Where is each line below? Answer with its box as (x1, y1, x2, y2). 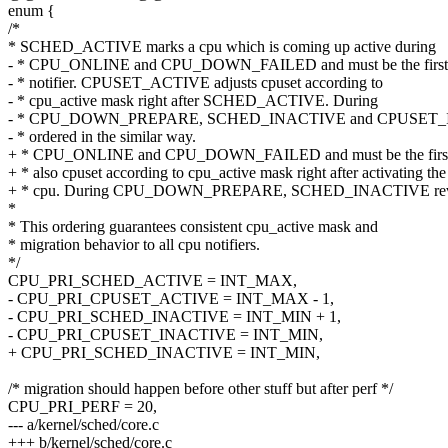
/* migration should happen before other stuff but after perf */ (8, 380, 393, 398)
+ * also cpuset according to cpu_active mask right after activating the (8, 164, 446, 182)
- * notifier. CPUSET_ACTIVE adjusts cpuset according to (8, 74, 383, 92)
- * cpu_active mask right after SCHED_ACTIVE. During (8, 92, 378, 110)
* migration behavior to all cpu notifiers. (8, 236, 260, 254)
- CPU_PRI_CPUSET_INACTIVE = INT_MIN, (8, 326, 323, 344)
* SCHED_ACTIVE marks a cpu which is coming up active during (8, 38, 436, 56)
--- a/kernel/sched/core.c (8, 416, 159, 434)
